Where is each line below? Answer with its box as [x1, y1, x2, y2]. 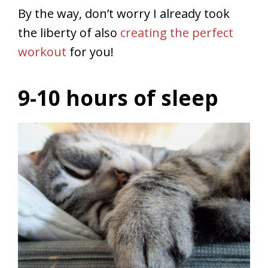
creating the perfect [120, 25, 233, 41]
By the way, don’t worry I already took [18, 5, 230, 22]
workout [18, 44, 66, 60]
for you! [66, 44, 114, 60]
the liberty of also [18, 25, 120, 41]
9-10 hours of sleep [18, 84, 218, 112]
